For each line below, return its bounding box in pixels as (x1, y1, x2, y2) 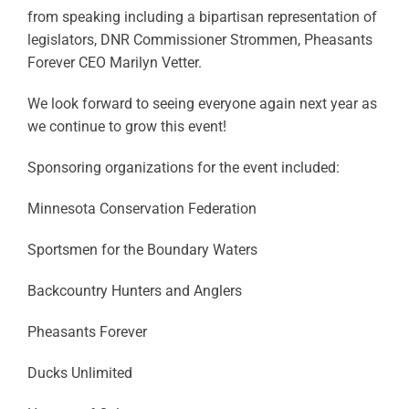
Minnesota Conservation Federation (26, 200, 257, 217)
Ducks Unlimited (26, 364, 132, 382)
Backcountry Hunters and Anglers (26, 282, 242, 299)
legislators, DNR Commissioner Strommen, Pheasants (26, 31, 372, 48)
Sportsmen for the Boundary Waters (26, 241, 257, 258)
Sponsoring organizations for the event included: (26, 159, 340, 176)
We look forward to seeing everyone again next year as (26, 95, 377, 112)
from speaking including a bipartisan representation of (26, 8, 377, 26)
